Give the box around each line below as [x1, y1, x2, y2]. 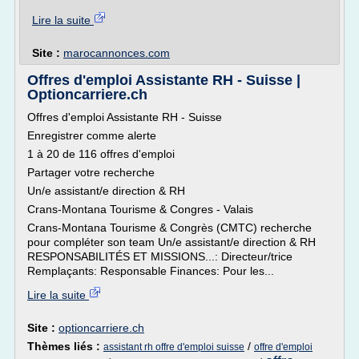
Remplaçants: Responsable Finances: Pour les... [27, 264, 274, 277]
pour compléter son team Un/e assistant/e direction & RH [27, 236, 316, 248]
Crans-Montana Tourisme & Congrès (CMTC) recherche [27, 221, 312, 234]
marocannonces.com [63, 46, 170, 59]
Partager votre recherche [27, 166, 155, 179]
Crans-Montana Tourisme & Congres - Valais [27, 203, 253, 216]
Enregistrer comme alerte [27, 129, 156, 142]
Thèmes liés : [27, 340, 103, 353]
